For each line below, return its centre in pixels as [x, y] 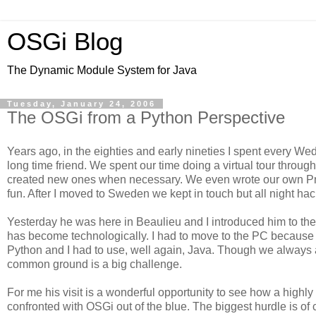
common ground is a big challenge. [95, 264]
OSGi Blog [65, 42]
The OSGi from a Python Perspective [146, 117]
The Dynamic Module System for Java [102, 70]
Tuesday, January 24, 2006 [81, 104]
